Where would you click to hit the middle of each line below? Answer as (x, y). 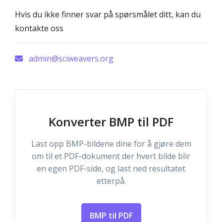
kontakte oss (39, 28)
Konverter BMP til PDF (111, 122)
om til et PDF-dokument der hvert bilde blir (111, 156)
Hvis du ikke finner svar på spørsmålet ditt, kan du (108, 14)
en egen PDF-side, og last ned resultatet (111, 168)
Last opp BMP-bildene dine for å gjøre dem (111, 144)
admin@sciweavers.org (70, 58)
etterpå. (111, 181)
